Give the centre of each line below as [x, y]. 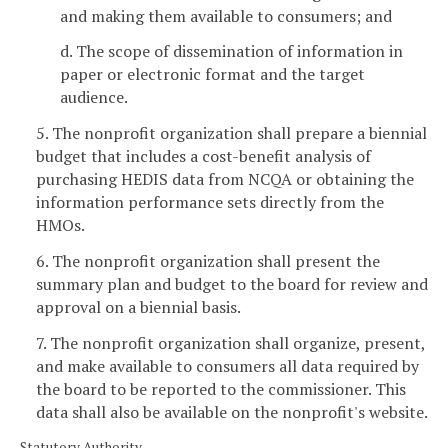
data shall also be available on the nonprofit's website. [232, 411]
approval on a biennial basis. [138, 306]
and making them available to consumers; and [226, 15]
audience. [94, 97]
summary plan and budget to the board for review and [232, 283]
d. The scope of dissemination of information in [231, 51]
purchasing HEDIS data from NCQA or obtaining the [225, 179]
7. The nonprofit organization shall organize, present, [230, 342]
